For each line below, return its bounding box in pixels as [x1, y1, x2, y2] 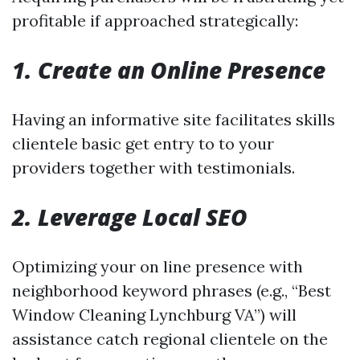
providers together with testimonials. [12, 157, 295, 178]
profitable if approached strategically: [12, 10, 298, 31]
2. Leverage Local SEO [12, 202, 247, 232]
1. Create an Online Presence [12, 55, 325, 85]
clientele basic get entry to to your [12, 133, 274, 153]
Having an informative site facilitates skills [12, 109, 335, 129]
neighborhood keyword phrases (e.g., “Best [12, 280, 331, 301]
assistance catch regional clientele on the [12, 329, 328, 349]
